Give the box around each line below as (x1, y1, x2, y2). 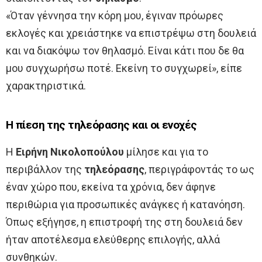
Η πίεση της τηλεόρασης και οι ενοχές (6, 119, 197, 132)
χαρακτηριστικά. (6, 79, 86, 92)
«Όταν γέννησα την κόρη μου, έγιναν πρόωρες (6, 9, 223, 22)
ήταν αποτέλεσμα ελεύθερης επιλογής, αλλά (6, 233, 220, 246)
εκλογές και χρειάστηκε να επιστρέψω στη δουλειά (6, 26, 256, 39)
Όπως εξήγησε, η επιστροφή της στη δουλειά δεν (6, 215, 243, 228)
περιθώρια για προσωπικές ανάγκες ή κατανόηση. (6, 198, 245, 211)
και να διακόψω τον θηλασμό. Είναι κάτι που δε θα (6, 44, 244, 57)
